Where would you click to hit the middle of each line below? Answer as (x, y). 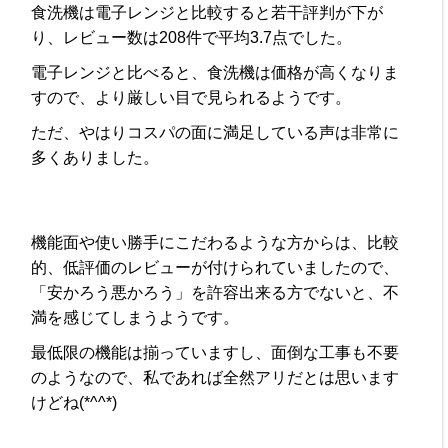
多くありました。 (95, 157)
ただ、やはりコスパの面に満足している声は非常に (215, 132)
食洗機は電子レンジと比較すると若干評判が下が (207, 12)
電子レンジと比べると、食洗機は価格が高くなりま (215, 72)
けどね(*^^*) (74, 402)
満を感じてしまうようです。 (135, 317)
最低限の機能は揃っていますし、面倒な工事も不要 (215, 352)
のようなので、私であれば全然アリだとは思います (215, 377)
